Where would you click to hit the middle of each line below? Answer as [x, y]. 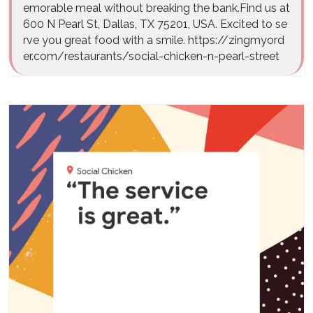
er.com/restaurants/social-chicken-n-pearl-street [151, 56]
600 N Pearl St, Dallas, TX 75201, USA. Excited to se [155, 24]
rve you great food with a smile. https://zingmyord [154, 40]
